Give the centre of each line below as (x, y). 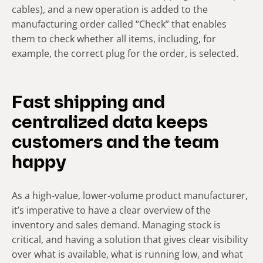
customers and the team (115, 143)
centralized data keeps (110, 123)
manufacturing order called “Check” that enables (119, 24)
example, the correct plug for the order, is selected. (125, 53)
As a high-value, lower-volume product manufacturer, (130, 195)
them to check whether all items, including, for (114, 38)
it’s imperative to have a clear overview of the (111, 210)
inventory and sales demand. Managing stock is (116, 225)
